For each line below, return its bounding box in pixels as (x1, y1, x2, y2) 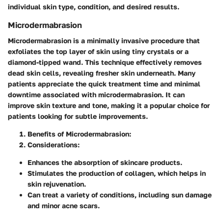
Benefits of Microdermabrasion (27, 129, 129, 138)
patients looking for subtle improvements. (8, 111, 148, 120)
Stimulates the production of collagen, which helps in (27, 168, 206, 177)
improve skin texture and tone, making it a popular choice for (8, 101, 210, 110)
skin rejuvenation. (27, 179, 86, 188)
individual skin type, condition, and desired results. (8, 2, 179, 11)
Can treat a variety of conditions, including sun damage (27, 190, 212, 199)
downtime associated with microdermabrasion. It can (8, 90, 185, 99)
